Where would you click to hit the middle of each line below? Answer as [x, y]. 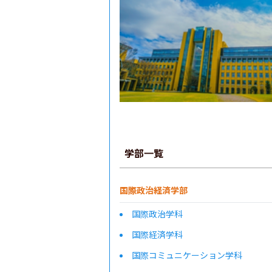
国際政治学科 [157, 214]
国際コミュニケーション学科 [187, 255]
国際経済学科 [157, 234]
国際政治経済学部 [154, 190]
